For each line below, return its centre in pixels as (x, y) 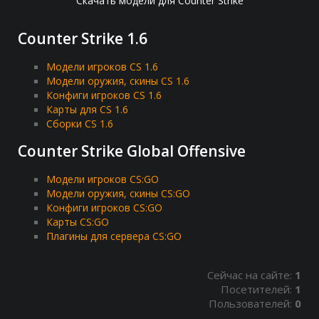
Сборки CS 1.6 (80, 124)
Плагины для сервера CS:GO (114, 236)
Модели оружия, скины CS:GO (118, 194)
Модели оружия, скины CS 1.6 (118, 81)
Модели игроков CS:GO (103, 179)
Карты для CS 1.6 (87, 110)
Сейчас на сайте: (251, 275)
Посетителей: (258, 289)
